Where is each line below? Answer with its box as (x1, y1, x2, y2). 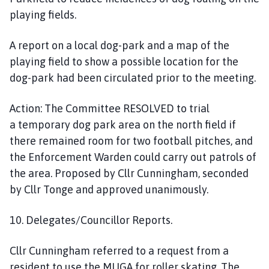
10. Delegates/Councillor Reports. (10, 213, 175, 226)
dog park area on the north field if (73, 118, 236, 131)
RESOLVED (123, 101, 177, 115)
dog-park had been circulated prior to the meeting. (10, 71, 256, 84)
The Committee (42, 101, 123, 115)
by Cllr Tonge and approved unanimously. (10, 183, 211, 196)
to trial (177, 101, 210, 115)
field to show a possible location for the (48, 55, 238, 68)
